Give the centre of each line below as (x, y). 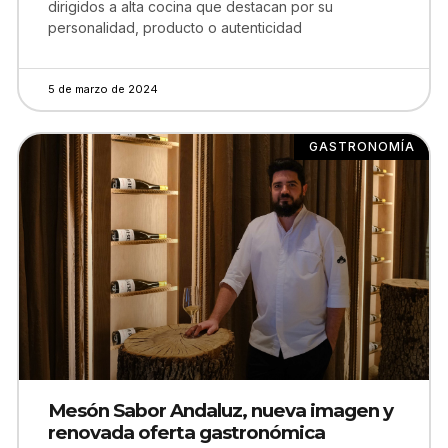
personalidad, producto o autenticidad (175, 27)
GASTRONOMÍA (361, 147)
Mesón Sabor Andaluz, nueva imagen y (220, 410)
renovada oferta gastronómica (186, 432)
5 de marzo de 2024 (103, 89)
